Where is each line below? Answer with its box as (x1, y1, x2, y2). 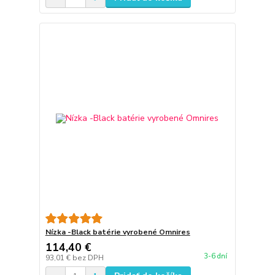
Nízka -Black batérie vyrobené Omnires (45, 227, 190, 238)
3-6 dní (203, 252, 227, 261)
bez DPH (72, 253, 104, 263)
